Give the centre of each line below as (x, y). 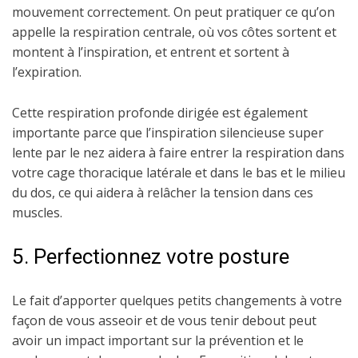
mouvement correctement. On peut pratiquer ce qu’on (173, 12)
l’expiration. (47, 72)
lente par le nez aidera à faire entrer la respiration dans (178, 153)
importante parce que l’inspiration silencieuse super (168, 133)
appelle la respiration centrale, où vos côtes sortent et (174, 32)
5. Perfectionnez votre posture (151, 257)
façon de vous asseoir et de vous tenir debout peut (164, 320)
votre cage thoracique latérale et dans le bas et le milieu (179, 173)
